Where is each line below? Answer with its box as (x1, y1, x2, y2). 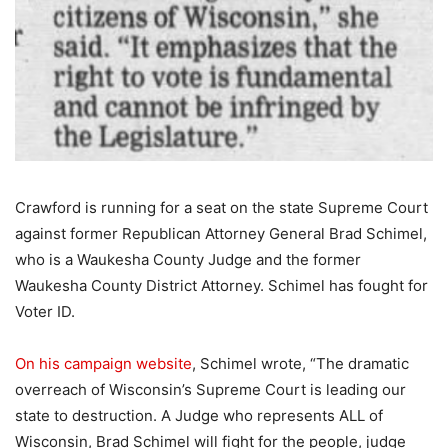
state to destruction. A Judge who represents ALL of (15, 405, 383, 425)
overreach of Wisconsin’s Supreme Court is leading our (15, 379, 406, 399)
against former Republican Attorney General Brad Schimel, (15, 223, 427, 243)
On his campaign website (15, 353, 192, 373)
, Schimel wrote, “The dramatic (192, 353, 409, 373)
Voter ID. (15, 301, 75, 321)
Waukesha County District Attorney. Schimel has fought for (15, 275, 428, 295)
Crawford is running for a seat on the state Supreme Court (15, 197, 428, 217)
